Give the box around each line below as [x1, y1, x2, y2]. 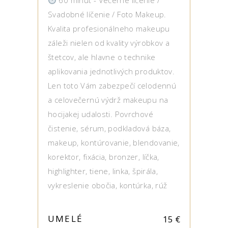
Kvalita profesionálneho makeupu [48, 23, 170, 34]
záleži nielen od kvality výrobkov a [48, 38, 170, 48]
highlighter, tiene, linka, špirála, [48, 166, 158, 176]
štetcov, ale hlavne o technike [48, 52, 156, 62]
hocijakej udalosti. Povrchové [48, 109, 153, 119]
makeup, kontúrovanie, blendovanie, [48, 137, 180, 148]
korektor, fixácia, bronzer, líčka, [48, 152, 159, 162]
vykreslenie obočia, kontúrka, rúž [48, 180, 167, 190]
